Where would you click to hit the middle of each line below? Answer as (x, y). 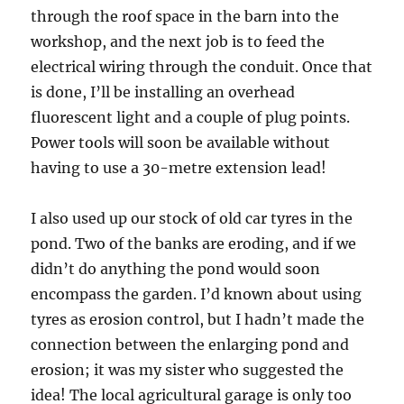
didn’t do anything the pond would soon (176, 269)
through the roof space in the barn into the (185, 17)
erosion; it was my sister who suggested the (188, 370)
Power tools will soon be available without (181, 143)
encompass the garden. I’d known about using (197, 294)
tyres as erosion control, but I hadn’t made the (198, 320)
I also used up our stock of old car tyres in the (192, 219)
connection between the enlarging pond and (190, 345)
